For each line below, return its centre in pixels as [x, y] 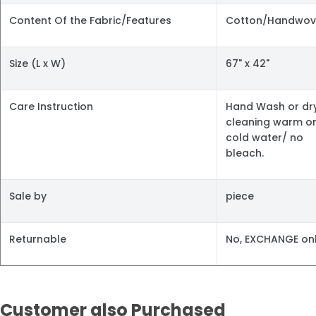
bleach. [245, 153]
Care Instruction [51, 107]
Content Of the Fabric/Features [90, 21]
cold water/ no [265, 138]
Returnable [38, 239]
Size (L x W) [37, 64]
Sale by [28, 196]
